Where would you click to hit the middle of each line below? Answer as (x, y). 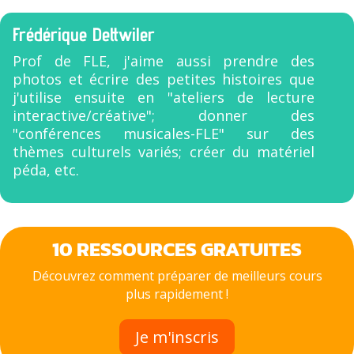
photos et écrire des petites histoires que (164, 79)
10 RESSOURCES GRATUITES (177, 249)
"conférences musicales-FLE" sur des (164, 134)
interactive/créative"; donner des (164, 115)
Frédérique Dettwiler (84, 34)
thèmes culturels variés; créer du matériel (164, 152)
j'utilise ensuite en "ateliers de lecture (164, 97)
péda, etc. (46, 170)
